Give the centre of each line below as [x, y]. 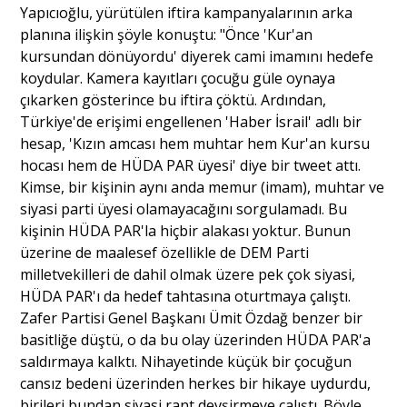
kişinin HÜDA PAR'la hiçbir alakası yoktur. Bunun [186, 230]
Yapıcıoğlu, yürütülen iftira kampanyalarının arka [187, 12]
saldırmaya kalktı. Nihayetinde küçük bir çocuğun [186, 361]
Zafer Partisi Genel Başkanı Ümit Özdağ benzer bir [192, 318]
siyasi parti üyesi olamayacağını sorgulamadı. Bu [184, 208]
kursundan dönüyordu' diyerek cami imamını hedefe [197, 56]
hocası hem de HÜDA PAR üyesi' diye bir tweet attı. [191, 165]
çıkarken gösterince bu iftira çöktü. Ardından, [174, 99]
